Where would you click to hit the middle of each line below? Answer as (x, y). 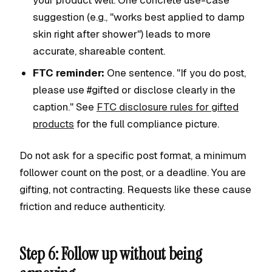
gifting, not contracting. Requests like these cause (135, 189)
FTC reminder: (69, 73)
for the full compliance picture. (147, 124)
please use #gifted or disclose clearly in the (134, 90)
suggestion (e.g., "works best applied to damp (139, 17)
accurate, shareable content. (99, 51)
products (53, 124)
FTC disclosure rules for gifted (168, 107)
